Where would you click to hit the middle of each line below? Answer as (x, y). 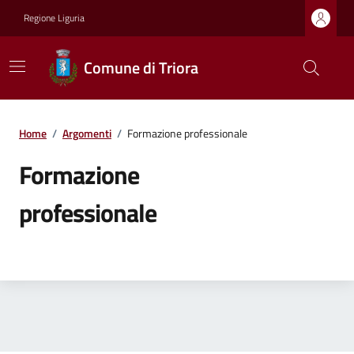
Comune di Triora (141, 68)
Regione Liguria (54, 18)
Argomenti (87, 133)
